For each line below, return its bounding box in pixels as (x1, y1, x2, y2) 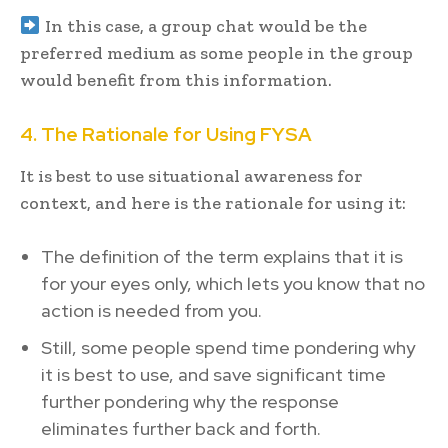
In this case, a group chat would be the (40, 14, 367, 37)
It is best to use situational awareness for (20, 164, 363, 187)
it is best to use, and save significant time (41, 362, 386, 386)
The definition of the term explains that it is (41, 244, 403, 268)
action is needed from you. (41, 298, 262, 322)
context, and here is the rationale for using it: (20, 191, 406, 214)
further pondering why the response (41, 389, 339, 413)
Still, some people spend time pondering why (41, 335, 415, 359)
